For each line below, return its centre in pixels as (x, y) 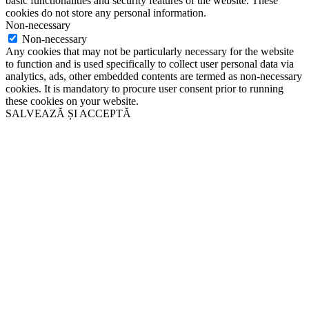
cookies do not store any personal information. (106, 13)
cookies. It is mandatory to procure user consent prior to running (144, 89)
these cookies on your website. (72, 101)
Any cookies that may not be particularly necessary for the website (150, 52)
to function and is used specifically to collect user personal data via (150, 64)
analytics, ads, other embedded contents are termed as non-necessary (154, 77)
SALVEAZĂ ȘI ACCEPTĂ (68, 114)
